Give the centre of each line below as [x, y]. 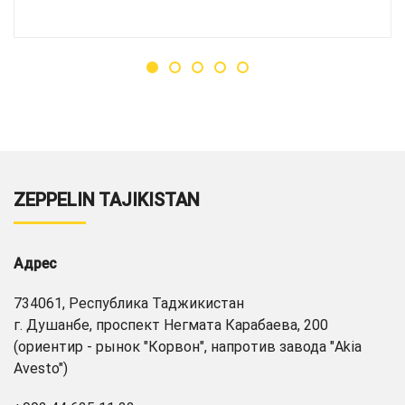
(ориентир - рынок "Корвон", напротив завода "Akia [188, 347]
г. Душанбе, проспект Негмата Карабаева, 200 [171, 325]
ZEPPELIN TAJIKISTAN [107, 200]
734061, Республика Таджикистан [129, 304]
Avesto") [41, 369]
